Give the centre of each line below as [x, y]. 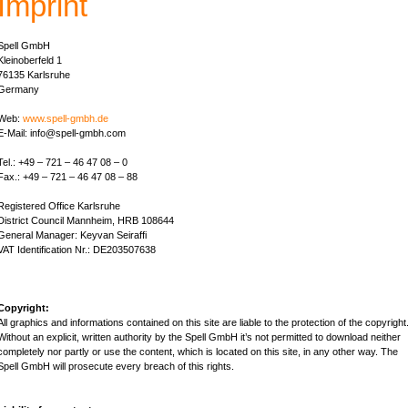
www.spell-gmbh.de [65, 118]
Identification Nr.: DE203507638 [85, 249]
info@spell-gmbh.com [77, 133]
